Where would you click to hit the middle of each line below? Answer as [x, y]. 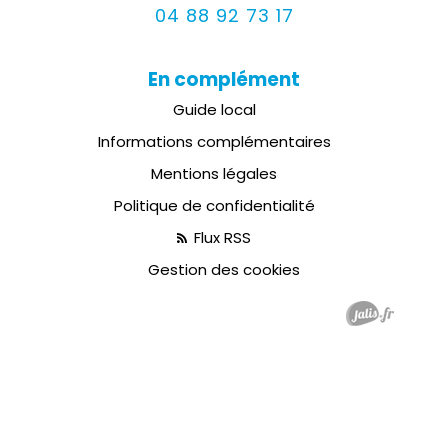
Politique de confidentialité [214, 205]
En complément [224, 79]
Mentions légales [214, 173]
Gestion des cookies [224, 269]
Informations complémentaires [214, 141]
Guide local [214, 109]
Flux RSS [220, 237]
